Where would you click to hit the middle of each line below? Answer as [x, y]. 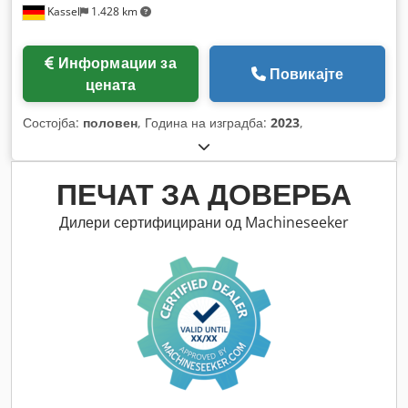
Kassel [62, 12]
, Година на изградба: [204, 123]
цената [111, 85]
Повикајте [306, 74]
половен [110, 123]
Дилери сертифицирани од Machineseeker [204, 223]
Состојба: [53, 123]
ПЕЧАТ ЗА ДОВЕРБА [204, 194]
